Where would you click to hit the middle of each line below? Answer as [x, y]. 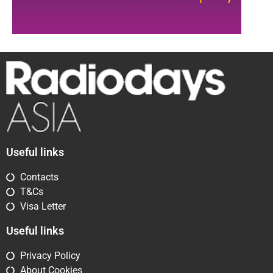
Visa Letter [43, 206]
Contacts [39, 177]
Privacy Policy [50, 255]
